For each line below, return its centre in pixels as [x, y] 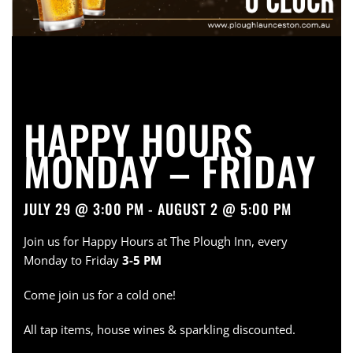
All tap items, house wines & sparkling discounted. [160, 329]
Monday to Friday [73, 260]
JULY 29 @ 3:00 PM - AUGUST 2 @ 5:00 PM [158, 209]
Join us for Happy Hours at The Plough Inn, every [156, 241]
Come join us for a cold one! [100, 295]
